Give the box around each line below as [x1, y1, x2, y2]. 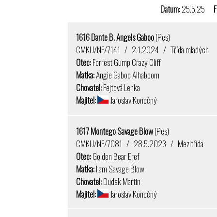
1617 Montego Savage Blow [76, 124, 155, 137]
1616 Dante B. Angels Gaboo [76, 31, 156, 44]
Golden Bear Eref [91, 149, 140, 162]
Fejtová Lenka [102, 81, 140, 94]
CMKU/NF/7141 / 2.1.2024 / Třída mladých [76, 43, 209, 56]
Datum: [160, 2, 180, 15]
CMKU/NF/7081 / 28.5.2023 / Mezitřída [76, 137, 204, 150]
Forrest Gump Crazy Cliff [91, 56, 161, 69]
